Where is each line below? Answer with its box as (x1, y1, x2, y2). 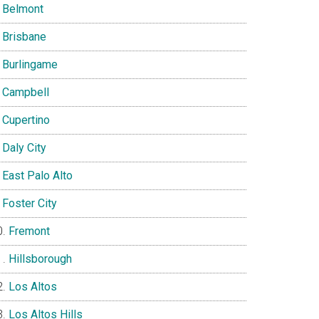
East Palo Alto (2, 169, 73, 182)
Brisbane (2, 30, 46, 43)
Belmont (2, 2, 43, 16)
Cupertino (2, 113, 50, 127)
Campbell (2, 85, 49, 99)
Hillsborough (9, 252, 72, 266)
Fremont (9, 224, 50, 238)
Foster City (2, 197, 57, 210)
